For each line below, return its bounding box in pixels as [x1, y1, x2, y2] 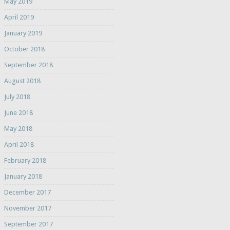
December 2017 [4, 188, 51, 197]
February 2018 [4, 157, 46, 165]
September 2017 [4, 220, 53, 228]
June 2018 [4, 109, 33, 117]
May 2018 [4, 125, 32, 133]
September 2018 [4, 61, 53, 69]
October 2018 [4, 45, 45, 53]
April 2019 [4, 13, 34, 22]
